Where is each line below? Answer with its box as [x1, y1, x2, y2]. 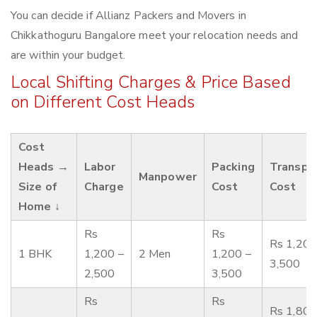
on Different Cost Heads [11, 91, 195, 114]
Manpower [139, 169, 197, 185]
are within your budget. [11, 47, 126, 64]
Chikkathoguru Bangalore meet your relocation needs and [11, 28, 299, 44]
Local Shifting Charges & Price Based [11, 71, 291, 94]
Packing [212, 159, 255, 175]
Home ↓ [18, 199, 60, 215]
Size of [18, 179, 57, 195]
